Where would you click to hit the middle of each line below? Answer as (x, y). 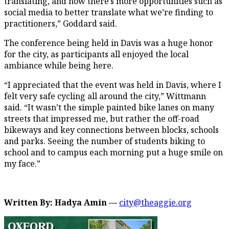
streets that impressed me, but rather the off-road (102, 118)
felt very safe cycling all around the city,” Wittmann (105, 96)
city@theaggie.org (155, 202)
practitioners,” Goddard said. (61, 23)
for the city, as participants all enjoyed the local (96, 54)
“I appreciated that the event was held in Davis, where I (113, 85)
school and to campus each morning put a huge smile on (113, 152)
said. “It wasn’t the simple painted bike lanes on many (109, 107)
